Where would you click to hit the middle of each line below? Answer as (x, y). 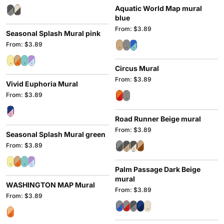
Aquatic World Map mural (158, 8)
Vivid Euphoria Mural (42, 84)
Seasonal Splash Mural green (56, 134)
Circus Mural (137, 68)
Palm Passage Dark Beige (158, 169)
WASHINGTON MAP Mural (50, 185)
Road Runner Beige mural (158, 119)
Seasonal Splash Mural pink (53, 33)
